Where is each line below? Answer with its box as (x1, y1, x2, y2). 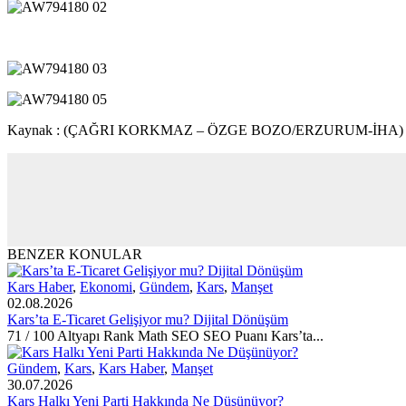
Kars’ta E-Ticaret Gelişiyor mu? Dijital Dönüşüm (7, 312, 288, 328)
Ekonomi (80, 279, 132, 295)
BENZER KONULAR (7, 246, 142, 263)
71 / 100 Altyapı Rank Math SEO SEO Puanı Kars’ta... (7, 328, 324, 344)
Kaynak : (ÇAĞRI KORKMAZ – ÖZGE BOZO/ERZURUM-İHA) (7, 122, 403, 139)
